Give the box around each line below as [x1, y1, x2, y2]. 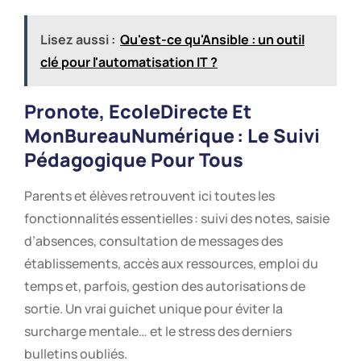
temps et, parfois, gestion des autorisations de [24, 276, 305, 295]
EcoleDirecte [109, 98, 228, 124]
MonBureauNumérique [24, 122, 234, 148]
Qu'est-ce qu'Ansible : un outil [120, 30, 305, 48]
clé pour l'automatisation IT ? [40, 52, 218, 71]
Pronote [24, 98, 99, 124]
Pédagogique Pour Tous [24, 146, 243, 172]
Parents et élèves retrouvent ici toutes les [24, 186, 275, 205]
